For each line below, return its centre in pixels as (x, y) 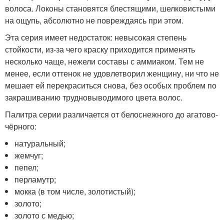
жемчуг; (29, 155)
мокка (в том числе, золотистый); (75, 191)
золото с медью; (44, 215)
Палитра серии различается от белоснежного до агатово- (111, 114)
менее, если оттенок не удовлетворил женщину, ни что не (112, 73)
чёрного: (21, 126)
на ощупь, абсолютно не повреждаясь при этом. (94, 20)
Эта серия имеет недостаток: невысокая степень (96, 37)
